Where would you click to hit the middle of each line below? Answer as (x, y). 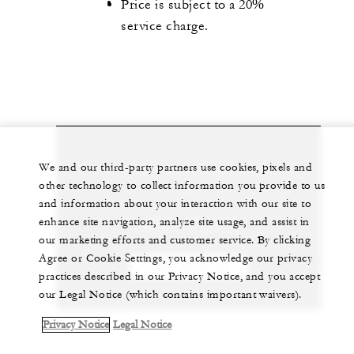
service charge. (165, 26)
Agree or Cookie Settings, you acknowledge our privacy (176, 258)
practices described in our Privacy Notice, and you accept (180, 277)
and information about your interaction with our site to (175, 204)
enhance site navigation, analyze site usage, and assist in (174, 222)
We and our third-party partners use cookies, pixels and (176, 168)
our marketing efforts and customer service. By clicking (175, 240)
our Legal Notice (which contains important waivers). (170, 295)
